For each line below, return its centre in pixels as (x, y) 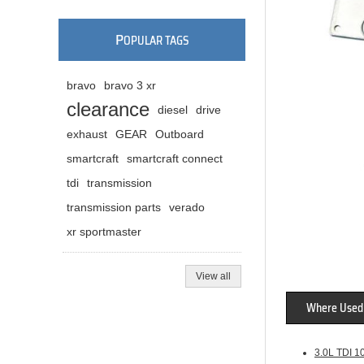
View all (213, 277)
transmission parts (114, 208)
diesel (173, 110)
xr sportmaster (104, 232)
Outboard (180, 134)
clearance (108, 110)
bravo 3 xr (130, 86)
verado (187, 208)
